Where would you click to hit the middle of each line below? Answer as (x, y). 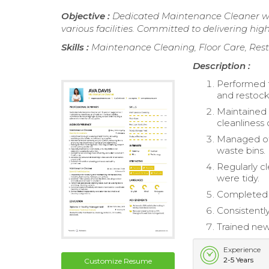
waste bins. (241, 151)
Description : (222, 66)
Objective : (87, 16)
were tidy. (238, 178)
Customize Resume (118, 261)
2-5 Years (239, 260)
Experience (242, 250)
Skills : (76, 47)
